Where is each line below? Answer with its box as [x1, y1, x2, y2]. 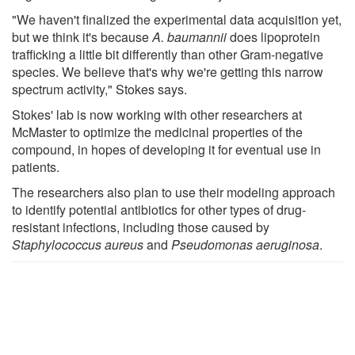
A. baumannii [152, 27, 227, 46]
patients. [12, 157, 59, 176]
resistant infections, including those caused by [12, 217, 269, 236]
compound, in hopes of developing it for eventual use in [12, 139, 321, 158]
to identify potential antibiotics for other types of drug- [12, 200, 306, 219]
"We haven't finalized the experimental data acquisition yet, [12, 10, 342, 29]
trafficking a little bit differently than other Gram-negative [12, 44, 323, 63]
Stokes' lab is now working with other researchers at [12, 105, 302, 124]
